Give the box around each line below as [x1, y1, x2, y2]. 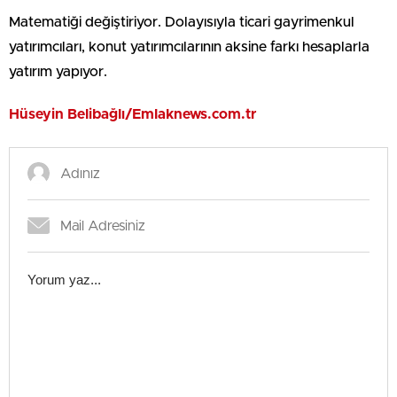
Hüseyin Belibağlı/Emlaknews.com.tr [9, 106, 256, 121]
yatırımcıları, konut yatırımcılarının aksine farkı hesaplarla [9, 39, 370, 54]
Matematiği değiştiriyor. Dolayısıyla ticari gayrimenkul [9, 14, 354, 29]
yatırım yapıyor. [9, 64, 107, 79]
